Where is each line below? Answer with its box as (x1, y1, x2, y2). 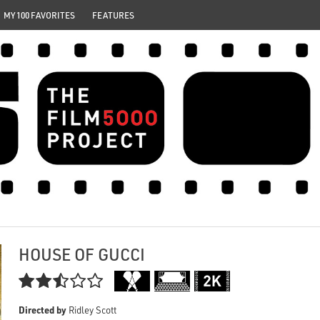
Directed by (19, 303, 67, 316)
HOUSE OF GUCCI (19, 244, 146, 266)
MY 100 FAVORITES (4, 9, 75, 21)
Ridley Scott (66, 304, 117, 316)
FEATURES (92, 9, 134, 21)
